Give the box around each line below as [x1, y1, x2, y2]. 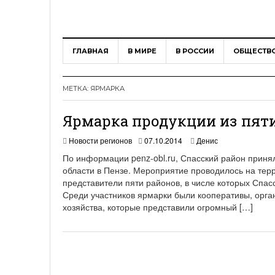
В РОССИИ [176, 47, 214, 56]
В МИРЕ [128, 47, 157, 56]
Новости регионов [69, 135, 132, 146]
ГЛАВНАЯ [72, 47, 109, 56]
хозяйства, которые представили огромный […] [63, 201, 253, 214]
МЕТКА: [63, 84, 90, 93]
